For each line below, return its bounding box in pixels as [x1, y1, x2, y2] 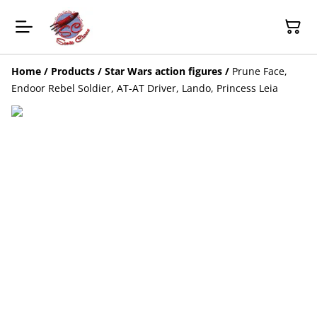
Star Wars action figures [105, 64, 222, 78]
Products [51, 64, 95, 78]
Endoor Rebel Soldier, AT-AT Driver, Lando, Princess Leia [11, 81, 278, 95]
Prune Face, [232, 64, 287, 78]
